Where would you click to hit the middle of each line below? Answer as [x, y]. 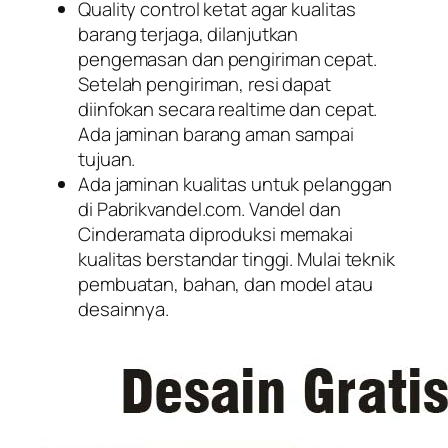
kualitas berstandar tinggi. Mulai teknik [236, 259]
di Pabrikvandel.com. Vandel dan [209, 209]
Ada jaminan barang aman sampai [216, 134]
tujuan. [107, 159]
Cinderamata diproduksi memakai [215, 234]
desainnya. [124, 309]
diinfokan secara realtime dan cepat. [228, 109]
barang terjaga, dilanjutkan [188, 34]
